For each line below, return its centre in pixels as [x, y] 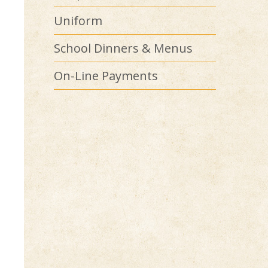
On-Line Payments [106, 76]
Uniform [78, 21]
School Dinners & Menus [123, 48]
